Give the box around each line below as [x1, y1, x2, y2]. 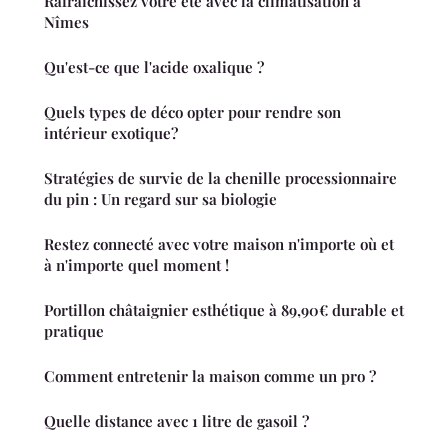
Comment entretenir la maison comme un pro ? [44, 365, 376, 386]
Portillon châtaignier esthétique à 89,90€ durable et [44, 299, 404, 320]
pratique [44, 320, 104, 341]
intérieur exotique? [44, 122, 178, 143]
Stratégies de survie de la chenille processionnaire [44, 167, 397, 188]
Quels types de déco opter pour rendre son [44, 101, 341, 122]
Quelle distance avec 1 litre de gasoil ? [44, 410, 309, 431]
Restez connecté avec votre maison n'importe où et [44, 233, 394, 254]
